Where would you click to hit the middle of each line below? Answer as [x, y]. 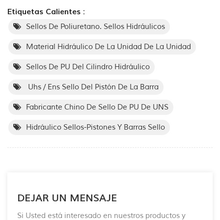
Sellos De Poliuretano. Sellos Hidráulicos [96, 27]
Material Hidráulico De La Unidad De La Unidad [109, 47]
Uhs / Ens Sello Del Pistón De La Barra [92, 87]
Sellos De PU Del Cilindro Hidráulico [88, 67]
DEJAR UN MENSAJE [67, 198]
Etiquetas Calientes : [46, 12]
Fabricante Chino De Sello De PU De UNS [97, 107]
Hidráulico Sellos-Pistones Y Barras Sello [96, 127]
